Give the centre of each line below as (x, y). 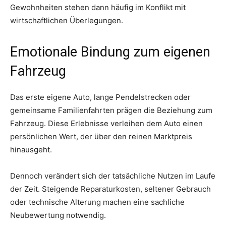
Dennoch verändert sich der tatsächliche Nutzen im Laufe (113, 176)
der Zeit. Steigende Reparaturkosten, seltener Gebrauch (110, 189)
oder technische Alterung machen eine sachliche (97, 202)
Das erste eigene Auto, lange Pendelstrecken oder (100, 97)
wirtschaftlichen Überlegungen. (67, 20)
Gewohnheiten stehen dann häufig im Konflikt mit (98, 7)
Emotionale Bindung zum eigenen (110, 52)
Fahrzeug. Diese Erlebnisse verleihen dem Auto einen (106, 123)
